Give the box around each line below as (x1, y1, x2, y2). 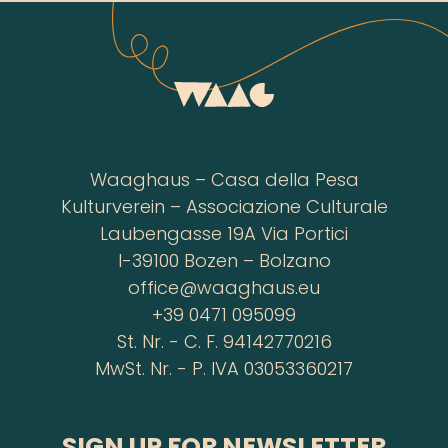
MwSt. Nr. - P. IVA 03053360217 (95, 355, 353, 385)
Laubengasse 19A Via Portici (100, 220, 348, 250)
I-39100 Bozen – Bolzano (117, 247, 331, 277)
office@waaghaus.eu (128, 274, 320, 304)
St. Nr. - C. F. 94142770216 (116, 328, 332, 358)
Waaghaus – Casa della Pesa (89, 166, 359, 196)
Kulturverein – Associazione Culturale (60, 193, 388, 223)
